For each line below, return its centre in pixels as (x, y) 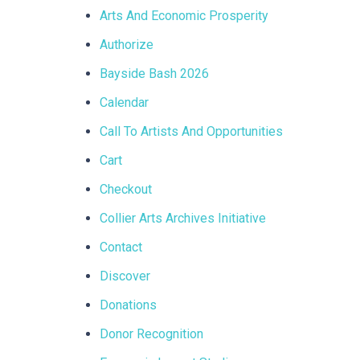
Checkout (125, 189)
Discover (125, 276)
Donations (128, 305)
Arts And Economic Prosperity (184, 16)
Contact (121, 247)
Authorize (126, 45)
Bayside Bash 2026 (154, 74)
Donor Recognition (151, 334)
